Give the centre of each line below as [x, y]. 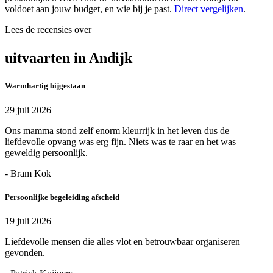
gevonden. [25, 252]
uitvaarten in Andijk [69, 58]
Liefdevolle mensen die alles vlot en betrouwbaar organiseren [122, 241]
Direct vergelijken [209, 9]
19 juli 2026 [28, 221]
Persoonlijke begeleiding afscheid [62, 197]
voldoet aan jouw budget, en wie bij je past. [90, 9]
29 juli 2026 [28, 110]
